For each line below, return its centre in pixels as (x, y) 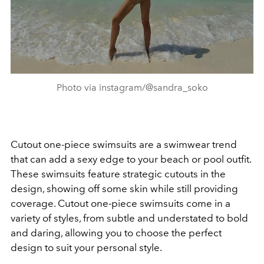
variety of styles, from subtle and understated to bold (129, 218)
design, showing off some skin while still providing (124, 189)
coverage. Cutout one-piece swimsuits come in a (121, 204)
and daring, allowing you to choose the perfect (116, 233)
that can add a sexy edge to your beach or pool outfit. (131, 159)
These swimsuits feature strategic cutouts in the (118, 174)
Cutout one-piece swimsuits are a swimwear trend (124, 145)
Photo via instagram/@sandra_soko (132, 88)
